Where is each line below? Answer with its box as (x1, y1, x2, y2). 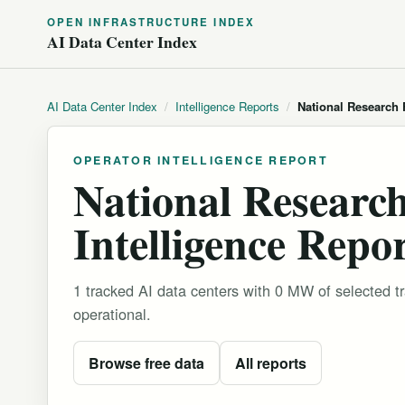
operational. (73, 303, 151, 325)
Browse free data (89, 352, 204, 373)
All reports (235, 352, 306, 373)
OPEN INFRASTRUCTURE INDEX (47, 14, 255, 30)
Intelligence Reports (175, 98, 279, 115)
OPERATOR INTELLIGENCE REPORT (73, 152, 328, 168)
